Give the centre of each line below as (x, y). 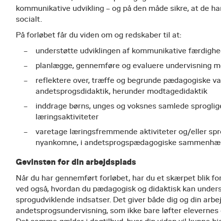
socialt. (30, 19)
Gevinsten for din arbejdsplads (76, 162)
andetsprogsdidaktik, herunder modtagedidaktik (121, 91)
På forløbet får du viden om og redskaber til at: (99, 35)
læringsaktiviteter (67, 117)
